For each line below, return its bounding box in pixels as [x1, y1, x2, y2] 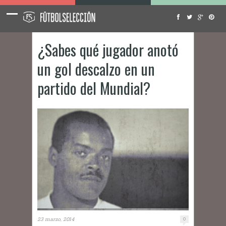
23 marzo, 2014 [37, 216, 74, 223]
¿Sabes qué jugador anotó [37, 38, 179, 61]
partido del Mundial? [37, 77, 150, 99]
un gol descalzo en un [37, 58, 155, 80]
